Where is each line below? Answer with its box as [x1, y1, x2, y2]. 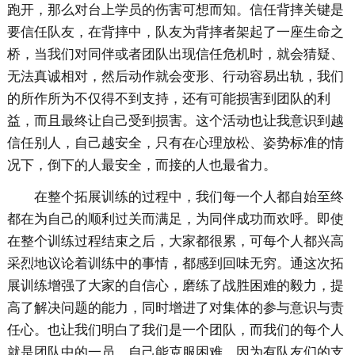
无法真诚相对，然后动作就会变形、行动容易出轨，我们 [6, 69, 344, 85]
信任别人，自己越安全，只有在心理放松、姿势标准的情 [6, 136, 344, 151]
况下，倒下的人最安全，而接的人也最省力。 [6, 158, 277, 174]
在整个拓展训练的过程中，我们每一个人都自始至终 [33, 189, 344, 205]
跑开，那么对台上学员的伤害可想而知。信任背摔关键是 [6, 2, 344, 18]
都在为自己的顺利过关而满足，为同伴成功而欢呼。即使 [6, 212, 344, 227]
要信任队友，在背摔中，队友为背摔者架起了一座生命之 [6, 25, 344, 40]
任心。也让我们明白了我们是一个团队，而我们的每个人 [6, 323, 344, 338]
